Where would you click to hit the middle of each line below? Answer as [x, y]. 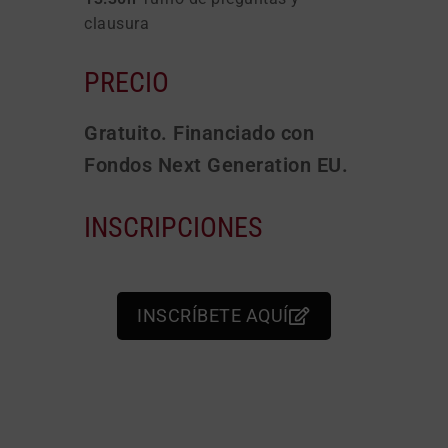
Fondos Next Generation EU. [216, 164]
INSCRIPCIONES [173, 227]
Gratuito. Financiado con [199, 132]
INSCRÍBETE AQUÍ [213, 315]
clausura [116, 23]
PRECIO [126, 82]
